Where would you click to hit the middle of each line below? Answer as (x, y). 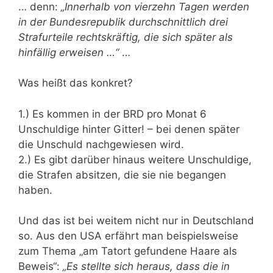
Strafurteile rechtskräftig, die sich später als (126, 37)
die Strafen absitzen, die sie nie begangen (122, 175)
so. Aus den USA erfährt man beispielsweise (128, 236)
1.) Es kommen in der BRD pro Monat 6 (112, 114)
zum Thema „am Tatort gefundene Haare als (128, 251)
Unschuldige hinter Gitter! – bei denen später (129, 129)
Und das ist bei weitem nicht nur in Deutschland (136, 221)
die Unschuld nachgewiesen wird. (101, 144)
